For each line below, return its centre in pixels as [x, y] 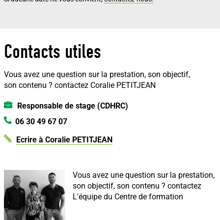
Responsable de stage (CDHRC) [72, 106]
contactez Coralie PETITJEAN [105, 85]
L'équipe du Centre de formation [128, 197]
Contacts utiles [53, 52]
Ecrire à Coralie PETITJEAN [64, 140]
